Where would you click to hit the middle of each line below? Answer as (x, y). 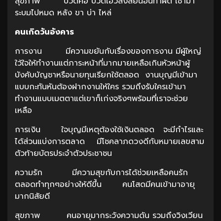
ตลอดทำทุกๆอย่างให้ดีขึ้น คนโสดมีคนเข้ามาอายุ (105, 184)
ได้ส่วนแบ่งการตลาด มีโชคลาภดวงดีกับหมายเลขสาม (110, 141)
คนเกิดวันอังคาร (44, 32)
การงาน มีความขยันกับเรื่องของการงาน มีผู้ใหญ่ (108, 51)
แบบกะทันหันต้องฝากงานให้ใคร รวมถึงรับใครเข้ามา (100, 87)
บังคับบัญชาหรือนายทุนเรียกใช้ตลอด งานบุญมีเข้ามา (106, 75)
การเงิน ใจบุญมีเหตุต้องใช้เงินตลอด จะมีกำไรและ (109, 129)
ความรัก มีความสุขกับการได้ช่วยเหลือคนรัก (101, 172)
